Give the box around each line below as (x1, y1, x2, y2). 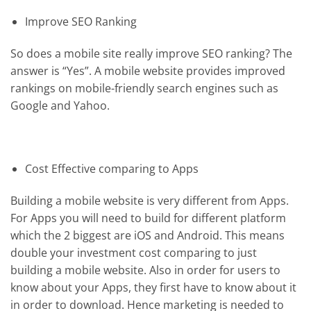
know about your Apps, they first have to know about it (10, 280, 296, 296)
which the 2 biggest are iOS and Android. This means (10, 228, 285, 244)
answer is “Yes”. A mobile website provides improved (10, 62, 285, 78)
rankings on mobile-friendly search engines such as (10, 80, 278, 96)
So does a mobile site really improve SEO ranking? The (10, 45, 292, 61)
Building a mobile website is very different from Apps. (10, 193, 289, 209)
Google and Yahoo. (10, 97, 110, 113)
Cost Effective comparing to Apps (24, 161, 199, 177)
